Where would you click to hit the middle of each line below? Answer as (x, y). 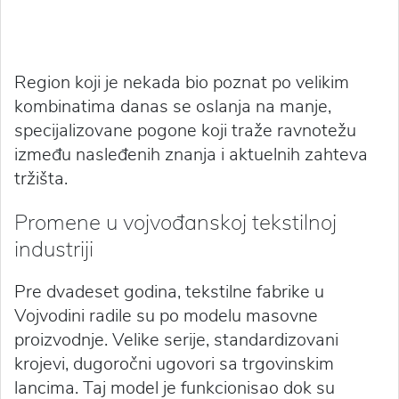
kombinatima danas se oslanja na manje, (173, 106)
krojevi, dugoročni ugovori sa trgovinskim (174, 364)
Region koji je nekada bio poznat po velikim (182, 82)
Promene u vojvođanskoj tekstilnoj (175, 222)
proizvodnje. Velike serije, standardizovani (176, 340)
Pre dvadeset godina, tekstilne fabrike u (169, 292)
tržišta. (41, 179)
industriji (54, 248)
